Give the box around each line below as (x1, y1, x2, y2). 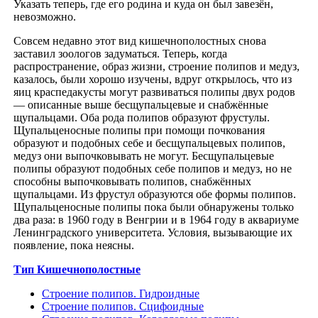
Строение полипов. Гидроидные (42, 287, 199, 300)
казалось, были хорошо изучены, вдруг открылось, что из (13, 72, 292, 85)
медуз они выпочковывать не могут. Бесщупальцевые (13, 149, 274, 162)
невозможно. (13, 10, 76, 23)
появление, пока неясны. (13, 238, 134, 251)
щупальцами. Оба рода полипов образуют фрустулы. (13, 111, 270, 124)
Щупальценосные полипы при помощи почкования (13, 124, 265, 136)
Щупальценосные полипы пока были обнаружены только (13, 200, 294, 213)
